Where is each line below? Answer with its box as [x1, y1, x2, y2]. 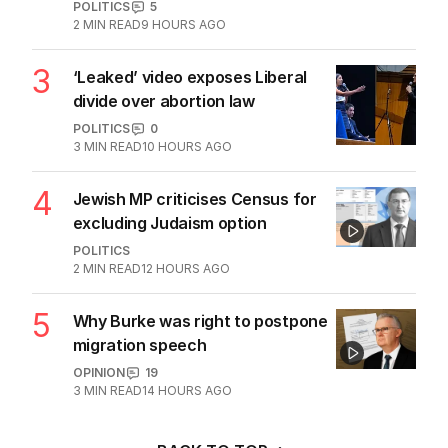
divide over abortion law [72, 91, 255, 112]
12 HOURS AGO [140, 261, 230, 277]
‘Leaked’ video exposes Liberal [72, 67, 307, 88]
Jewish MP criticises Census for [72, 189, 317, 210]
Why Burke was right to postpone [72, 311, 328, 332]
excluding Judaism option [72, 213, 267, 234]
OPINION [72, 365, 125, 381]
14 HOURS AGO [141, 383, 232, 399]
